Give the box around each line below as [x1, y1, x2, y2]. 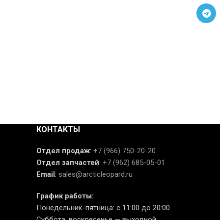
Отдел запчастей [36, 158, 99, 167]
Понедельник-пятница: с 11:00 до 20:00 [36, 203, 170, 212]
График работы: [36, 191, 94, 200]
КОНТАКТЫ [36, 124, 80, 134]
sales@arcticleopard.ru [58, 169, 133, 179]
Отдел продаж [36, 146, 90, 155]
